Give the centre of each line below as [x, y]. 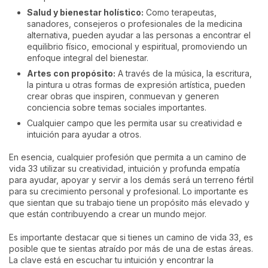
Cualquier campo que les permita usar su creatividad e [135, 123]
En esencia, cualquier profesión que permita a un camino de [128, 157]
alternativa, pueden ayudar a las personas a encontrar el [139, 35]
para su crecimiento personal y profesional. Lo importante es [129, 191]
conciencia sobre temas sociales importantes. [117, 107]
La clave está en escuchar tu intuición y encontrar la [111, 260]
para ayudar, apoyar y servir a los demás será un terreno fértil [131, 179]
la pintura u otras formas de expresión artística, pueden [136, 85]
